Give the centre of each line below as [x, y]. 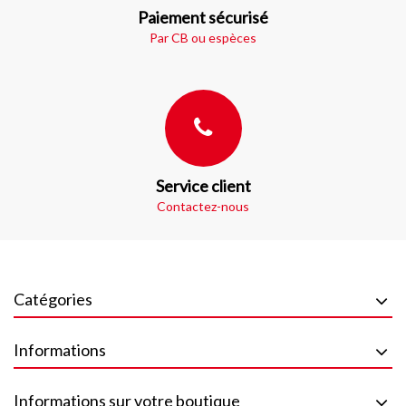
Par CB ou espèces [203, 38]
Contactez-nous [203, 206]
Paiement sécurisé [203, 17]
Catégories [53, 299]
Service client [203, 186]
